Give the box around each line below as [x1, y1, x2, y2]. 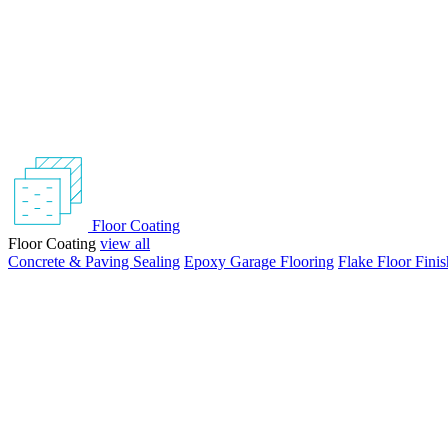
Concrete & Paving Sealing [8, 253, 180, 270]
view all [100, 235, 150, 252]
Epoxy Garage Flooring [184, 253, 334, 270]
